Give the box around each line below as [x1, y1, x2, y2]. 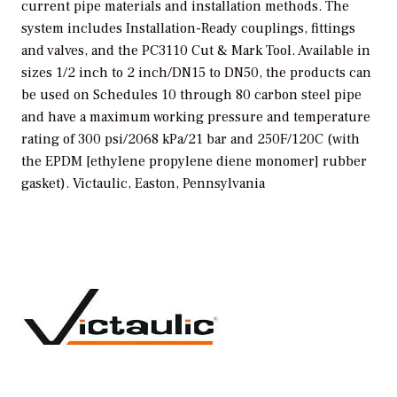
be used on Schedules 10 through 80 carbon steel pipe [21, 85, 362, 104]
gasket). [21, 174, 73, 192]
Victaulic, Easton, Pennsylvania [73, 174, 265, 192]
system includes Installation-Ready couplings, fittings [21, 19, 355, 37]
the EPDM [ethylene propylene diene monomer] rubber [21, 152, 367, 170]
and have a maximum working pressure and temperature [21, 107, 370, 126]
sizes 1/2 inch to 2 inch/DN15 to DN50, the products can [21, 63, 371, 82]
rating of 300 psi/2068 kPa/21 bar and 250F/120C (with [21, 129, 360, 148]
